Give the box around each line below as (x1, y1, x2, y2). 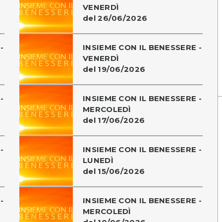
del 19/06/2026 (83, 64, 146, 74)
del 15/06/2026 (83, 166, 145, 176)
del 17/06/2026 (83, 115, 145, 125)
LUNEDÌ (83, 155, 113, 165)
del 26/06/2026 (83, 13, 148, 23)
